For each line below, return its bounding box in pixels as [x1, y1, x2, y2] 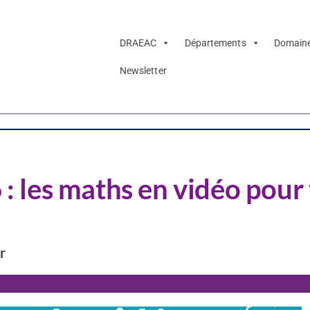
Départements [184, 37, 246, 49]
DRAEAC [119, 37, 157, 49]
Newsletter [119, 65, 167, 77]
